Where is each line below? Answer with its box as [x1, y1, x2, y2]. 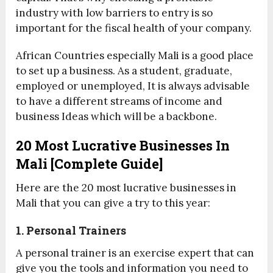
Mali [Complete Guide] [16, 155, 163, 173]
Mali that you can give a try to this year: [16, 196, 211, 210]
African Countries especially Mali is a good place [16, 49, 254, 63]
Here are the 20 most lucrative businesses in [16, 181, 237, 195]
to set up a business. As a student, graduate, [16, 64, 233, 78]
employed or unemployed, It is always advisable [16, 79, 250, 93]
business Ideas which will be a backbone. [16, 110, 218, 124]
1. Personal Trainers [16, 223, 127, 238]
